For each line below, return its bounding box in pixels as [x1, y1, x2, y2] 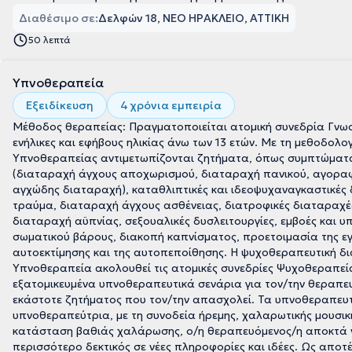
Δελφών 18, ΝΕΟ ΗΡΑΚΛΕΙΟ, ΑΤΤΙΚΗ [98, 11, 289, 25]
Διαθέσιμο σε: [19, 11, 98, 25]
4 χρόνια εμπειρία [120, 98, 222, 112]
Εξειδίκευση [26, 98, 93, 112]
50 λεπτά [28, 34, 71, 46]
